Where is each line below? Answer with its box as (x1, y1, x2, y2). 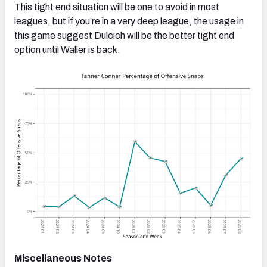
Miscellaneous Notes (14, 253, 112, 263)
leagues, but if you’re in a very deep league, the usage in (14, 15, 244, 26)
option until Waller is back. (14, 44, 120, 55)
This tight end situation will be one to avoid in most (14, 1, 219, 12)
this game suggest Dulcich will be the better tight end (14, 30, 234, 41)
